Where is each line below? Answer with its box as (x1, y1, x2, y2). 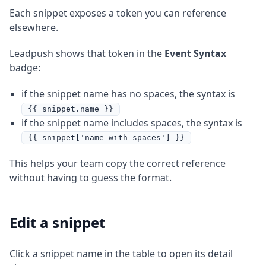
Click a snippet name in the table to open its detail (9, 247, 233, 261)
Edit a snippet (9, 213, 105, 233)
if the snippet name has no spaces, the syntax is (21, 87, 235, 100)
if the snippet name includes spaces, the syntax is (21, 116, 242, 129)
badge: (9, 61, 40, 74)
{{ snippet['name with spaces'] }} (28, 133, 185, 142)
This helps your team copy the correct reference (9, 157, 226, 170)
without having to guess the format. (9, 171, 172, 185)
